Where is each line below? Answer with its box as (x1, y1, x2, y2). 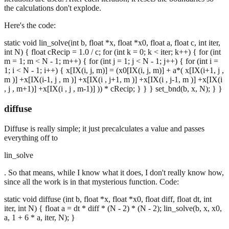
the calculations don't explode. (4, 4, 101, 13)
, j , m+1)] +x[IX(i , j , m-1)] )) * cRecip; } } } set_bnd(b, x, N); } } (4, 84, 222, 94)
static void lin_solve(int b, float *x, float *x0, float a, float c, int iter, (4, 38, 220, 48)
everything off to (4, 133, 58, 142)
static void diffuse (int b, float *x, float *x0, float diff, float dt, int (4, 194, 212, 203)
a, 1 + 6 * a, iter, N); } (4, 213, 75, 222)
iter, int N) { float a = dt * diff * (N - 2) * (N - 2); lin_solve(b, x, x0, (4, 203, 222, 213)
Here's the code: (4, 21, 56, 30)
